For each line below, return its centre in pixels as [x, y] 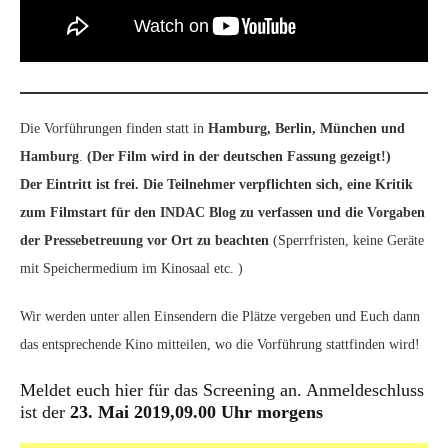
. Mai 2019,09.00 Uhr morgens [205, 412]
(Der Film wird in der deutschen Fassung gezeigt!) [239, 156]
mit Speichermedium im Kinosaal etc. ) [131, 268]
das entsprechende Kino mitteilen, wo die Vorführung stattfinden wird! [220, 344]
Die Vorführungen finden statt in [114, 128]
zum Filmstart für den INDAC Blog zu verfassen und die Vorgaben [222, 212]
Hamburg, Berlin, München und [306, 128]
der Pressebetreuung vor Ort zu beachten [146, 240]
